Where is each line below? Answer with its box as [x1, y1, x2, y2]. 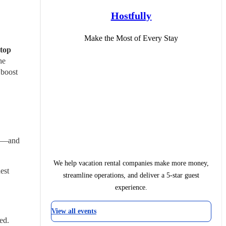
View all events [51, 207, 96, 215]
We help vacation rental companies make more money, [53, 159, 209, 167]
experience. [115, 183, 147, 191]
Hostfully [110, 10, 152, 21]
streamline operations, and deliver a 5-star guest [63, 171, 199, 179]
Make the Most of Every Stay [84, 33, 178, 42]
